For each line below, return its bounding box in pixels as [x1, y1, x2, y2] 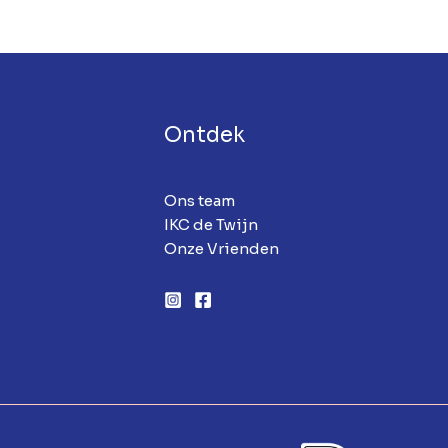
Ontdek [163, 121, 245, 148]
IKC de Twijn [163, 214, 258, 234]
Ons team [163, 190, 235, 210]
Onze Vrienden [163, 238, 279, 258]
